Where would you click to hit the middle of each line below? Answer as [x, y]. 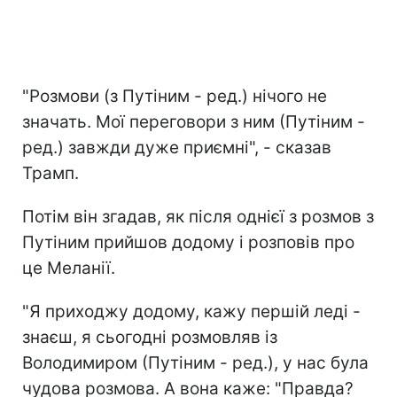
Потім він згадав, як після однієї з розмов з [198, 216]
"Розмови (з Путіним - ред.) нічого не [175, 96]
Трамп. [51, 173]
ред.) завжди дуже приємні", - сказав [177, 147]
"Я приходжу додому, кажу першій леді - [191, 311]
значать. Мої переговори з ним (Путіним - [194, 121]
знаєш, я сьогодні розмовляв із [150, 337]
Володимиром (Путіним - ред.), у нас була [195, 362]
